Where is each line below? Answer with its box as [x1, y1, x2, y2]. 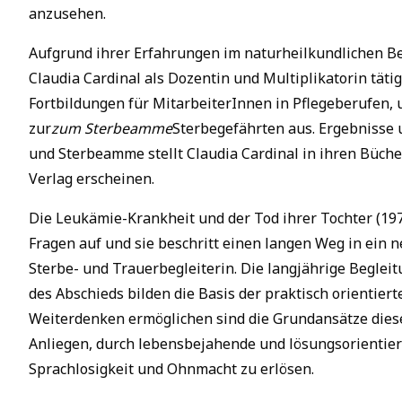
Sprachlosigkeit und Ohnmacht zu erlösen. [28, 359, 314, 379]
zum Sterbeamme [50, 118, 172, 138]
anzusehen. [28, 4, 106, 23]
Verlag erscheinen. [28, 169, 154, 188]
